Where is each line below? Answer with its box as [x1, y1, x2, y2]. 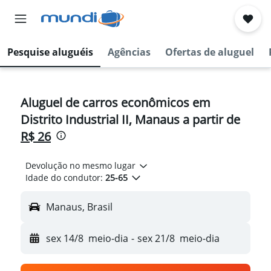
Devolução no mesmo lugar [25, 160, 135, 171]
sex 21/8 [137, 232, 175, 245]
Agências [108, 45, 151, 59]
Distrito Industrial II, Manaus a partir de [21, 111, 240, 128]
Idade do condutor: [25, 172, 103, 183]
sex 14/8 [46, 232, 83, 245]
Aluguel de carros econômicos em [21, 94, 211, 111]
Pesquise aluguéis [7, 45, 93, 59]
